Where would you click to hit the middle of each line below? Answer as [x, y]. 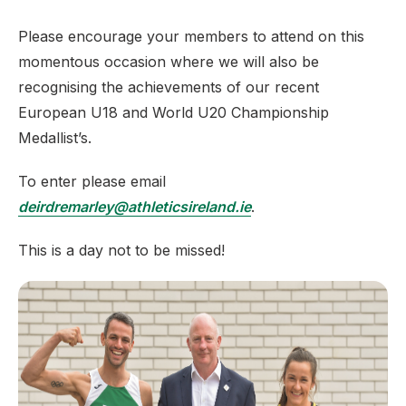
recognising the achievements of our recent [169, 87]
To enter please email [92, 181]
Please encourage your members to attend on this [191, 36]
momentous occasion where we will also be [169, 62]
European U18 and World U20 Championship [174, 112]
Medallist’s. [57, 138]
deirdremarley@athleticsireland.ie [135, 207]
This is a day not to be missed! [121, 250]
